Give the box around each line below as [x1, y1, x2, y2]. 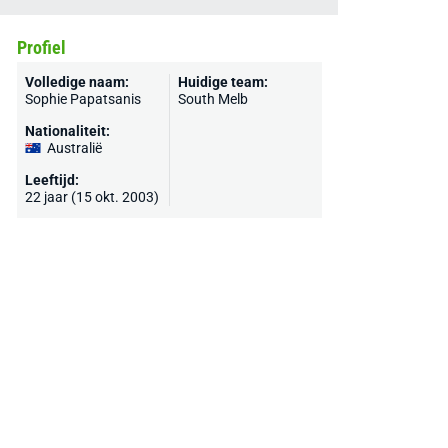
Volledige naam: [24, 74, 129, 90]
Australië [46, 140, 102, 156]
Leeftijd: [24, 172, 79, 188]
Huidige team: [177, 74, 268, 90]
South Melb [177, 91, 248, 107]
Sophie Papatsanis [24, 91, 141, 107]
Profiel [16, 37, 66, 58]
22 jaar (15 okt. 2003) [24, 189, 159, 205]
